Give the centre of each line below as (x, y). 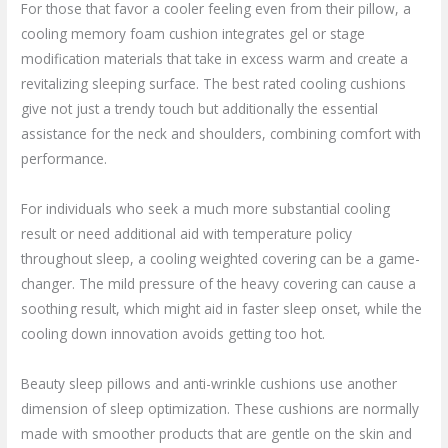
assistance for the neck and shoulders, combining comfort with (221, 133)
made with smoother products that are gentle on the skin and (217, 433)
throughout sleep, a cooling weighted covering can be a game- (221, 258)
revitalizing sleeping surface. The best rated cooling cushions (214, 83)
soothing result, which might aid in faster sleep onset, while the (222, 308)
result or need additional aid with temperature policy (187, 233)
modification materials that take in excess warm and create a (215, 58)
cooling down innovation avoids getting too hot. (173, 333)
